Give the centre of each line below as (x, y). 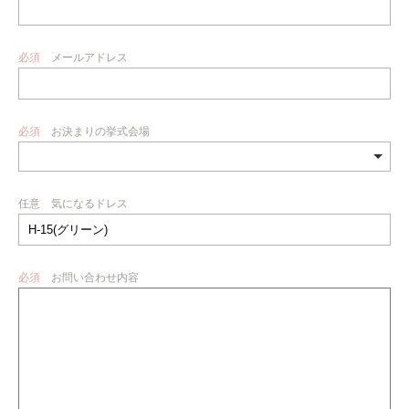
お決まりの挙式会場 (100, 131)
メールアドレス (89, 58)
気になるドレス (89, 204)
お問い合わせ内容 (95, 278)
